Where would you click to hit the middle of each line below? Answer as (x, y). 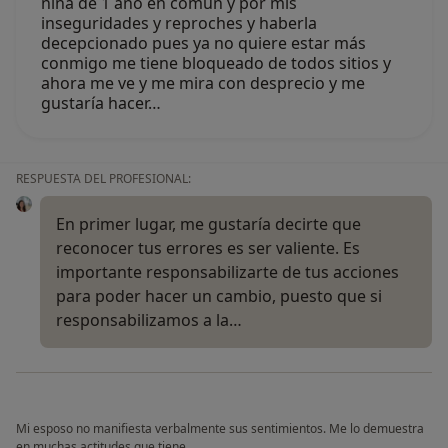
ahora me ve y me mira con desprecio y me (203, 83)
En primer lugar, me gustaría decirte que (208, 224)
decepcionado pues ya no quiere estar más (203, 43)
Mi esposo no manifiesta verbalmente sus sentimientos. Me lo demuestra (220, 429)
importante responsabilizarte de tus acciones (227, 272)
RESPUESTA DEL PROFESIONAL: (103, 179)
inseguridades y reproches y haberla (179, 23)
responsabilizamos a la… (149, 320)
